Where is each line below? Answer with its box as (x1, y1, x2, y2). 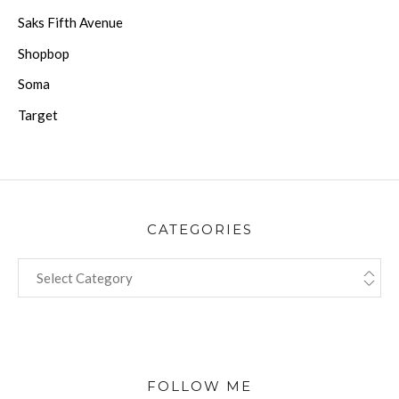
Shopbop (18, 45, 69, 61)
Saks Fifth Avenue (18, 14, 123, 31)
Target (18, 106, 58, 123)
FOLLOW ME (147, 377, 252, 395)
